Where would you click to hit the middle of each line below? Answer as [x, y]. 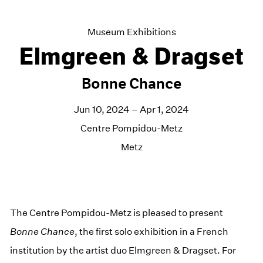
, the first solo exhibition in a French [152, 231]
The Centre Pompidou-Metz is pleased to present [117, 213]
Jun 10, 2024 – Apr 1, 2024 [131, 109]
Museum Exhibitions [131, 32]
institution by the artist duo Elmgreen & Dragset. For [123, 250]
